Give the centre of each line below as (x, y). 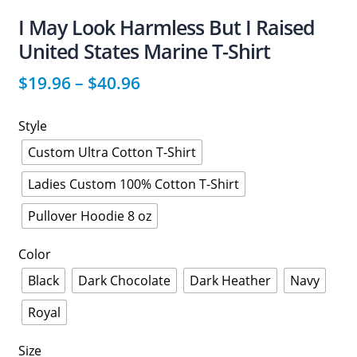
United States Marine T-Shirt (144, 51)
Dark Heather (230, 280)
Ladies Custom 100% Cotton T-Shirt (133, 184)
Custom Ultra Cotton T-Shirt (112, 152)
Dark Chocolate (124, 280)
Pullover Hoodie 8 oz (89, 216)
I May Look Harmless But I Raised (166, 27)
